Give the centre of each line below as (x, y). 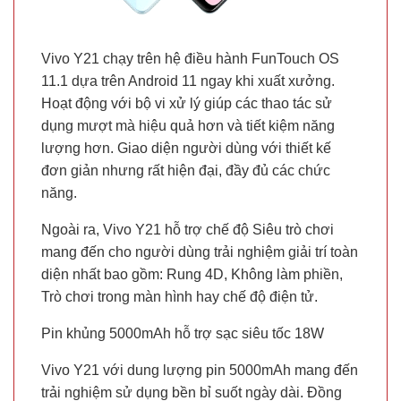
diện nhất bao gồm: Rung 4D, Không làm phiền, (192, 275)
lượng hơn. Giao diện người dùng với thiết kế (186, 149)
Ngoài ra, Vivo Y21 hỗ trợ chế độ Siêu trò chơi (188, 230)
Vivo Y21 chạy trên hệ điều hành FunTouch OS (190, 59)
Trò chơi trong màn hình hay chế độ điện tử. (179, 297)
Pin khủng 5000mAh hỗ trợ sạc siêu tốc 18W (183, 334)
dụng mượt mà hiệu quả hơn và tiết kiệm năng (188, 126)
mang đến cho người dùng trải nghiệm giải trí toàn (200, 252)
